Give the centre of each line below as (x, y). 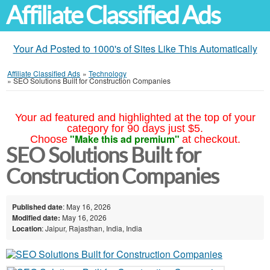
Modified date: (36, 217)
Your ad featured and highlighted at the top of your (135, 118)
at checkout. (211, 139)
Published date (37, 206)
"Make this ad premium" (124, 139)
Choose (49, 139)
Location (27, 228)
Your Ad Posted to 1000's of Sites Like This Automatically (135, 49)
